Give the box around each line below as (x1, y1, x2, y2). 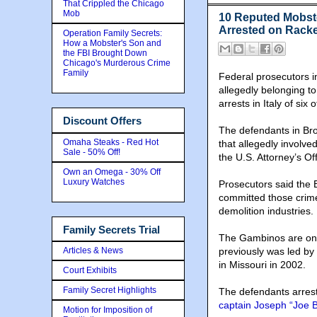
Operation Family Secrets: (63, 28, 162, 38)
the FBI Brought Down (63, 48, 147, 58)
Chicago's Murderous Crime (63, 58, 171, 68)
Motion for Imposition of (63, 305, 152, 315)
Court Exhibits (63, 265, 117, 275)
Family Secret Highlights (63, 285, 156, 295)
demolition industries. (219, 205, 313, 217)
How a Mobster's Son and (63, 38, 161, 48)
